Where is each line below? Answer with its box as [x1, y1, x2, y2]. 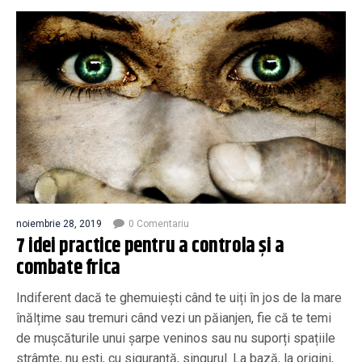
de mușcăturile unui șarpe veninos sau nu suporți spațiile [16, 330, 335, 346]
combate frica [16, 252, 120, 284]
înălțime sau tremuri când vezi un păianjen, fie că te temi [16, 309, 331, 326]
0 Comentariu [128, 217, 189, 229]
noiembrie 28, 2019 [16, 217, 102, 229]
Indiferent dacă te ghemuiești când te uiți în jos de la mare [16, 289, 342, 305]
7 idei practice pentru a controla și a [16, 230, 284, 262]
